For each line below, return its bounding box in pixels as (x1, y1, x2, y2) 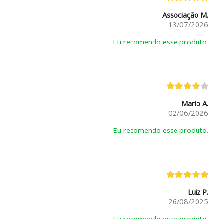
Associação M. (162, 10, 208, 20)
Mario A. (181, 98, 208, 109)
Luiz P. (187, 187, 208, 197)
